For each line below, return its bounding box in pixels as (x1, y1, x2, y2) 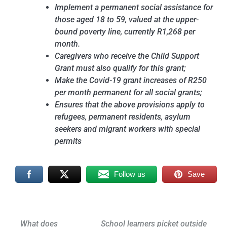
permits (55, 136, 82, 146)
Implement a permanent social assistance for (55, 3, 213, 13)
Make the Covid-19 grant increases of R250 (55, 75, 207, 86)
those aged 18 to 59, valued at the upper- (55, 15, 199, 25)
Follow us (113, 170, 145, 179)
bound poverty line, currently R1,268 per (55, 27, 195, 37)
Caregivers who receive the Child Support (55, 51, 199, 61)
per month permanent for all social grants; (55, 88, 202, 98)
